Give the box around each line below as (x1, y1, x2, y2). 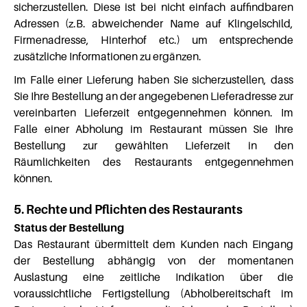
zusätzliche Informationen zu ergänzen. (14, 49, 201, 63)
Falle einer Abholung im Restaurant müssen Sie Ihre (14, 122, 293, 136)
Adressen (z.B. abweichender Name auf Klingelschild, (14, 16, 293, 30)
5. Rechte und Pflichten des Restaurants (14, 202, 243, 217)
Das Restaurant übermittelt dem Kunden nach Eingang (14, 237, 293, 251)
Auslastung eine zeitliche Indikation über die (14, 270, 293, 284)
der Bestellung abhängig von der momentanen (14, 254, 293, 267)
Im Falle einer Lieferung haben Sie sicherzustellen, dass (14, 73, 293, 86)
